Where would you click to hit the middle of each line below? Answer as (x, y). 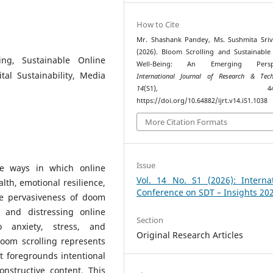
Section (150, 220)
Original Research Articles (190, 235)
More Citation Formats (186, 122)
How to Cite (158, 24)
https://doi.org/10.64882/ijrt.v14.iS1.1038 (202, 100)
